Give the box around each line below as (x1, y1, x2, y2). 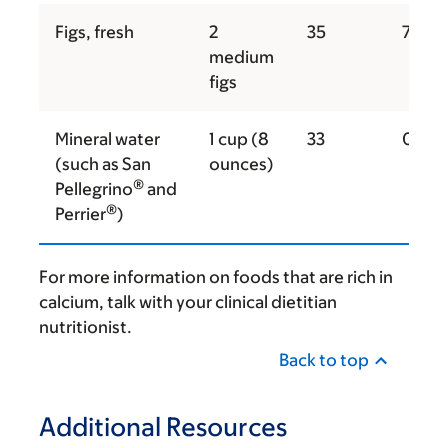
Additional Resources (39, 411, 287, 441)
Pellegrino (55, 179, 133, 199)
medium (209, 47, 274, 67)
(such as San (55, 154, 151, 174)
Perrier (55, 204, 106, 224)
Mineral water (55, 129, 160, 149)
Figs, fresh (55, 22, 134, 42)
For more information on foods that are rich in (39, 267, 393, 287)
